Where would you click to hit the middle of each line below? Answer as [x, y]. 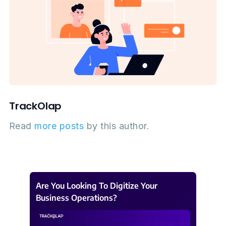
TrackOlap [35, 106]
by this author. [117, 126]
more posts [59, 126]
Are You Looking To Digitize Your [97, 186]
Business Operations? [76, 198]
